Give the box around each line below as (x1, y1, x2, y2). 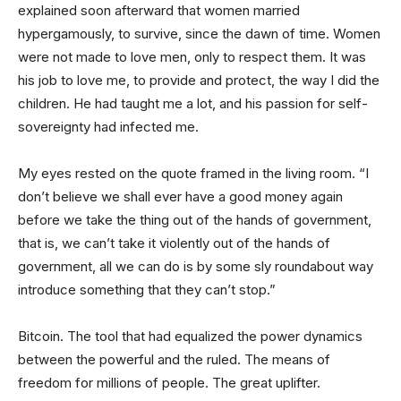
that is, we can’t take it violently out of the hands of (18, 234, 330, 252)
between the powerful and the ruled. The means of (18, 350, 330, 368)
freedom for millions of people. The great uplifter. (18, 373, 320, 391)
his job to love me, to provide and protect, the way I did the (18, 71, 380, 89)
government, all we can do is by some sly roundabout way (18, 257, 373, 275)
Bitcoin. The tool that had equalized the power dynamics (18, 327, 363, 345)
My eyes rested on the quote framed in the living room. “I (18, 164, 369, 182)
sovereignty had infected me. (18, 117, 199, 135)
